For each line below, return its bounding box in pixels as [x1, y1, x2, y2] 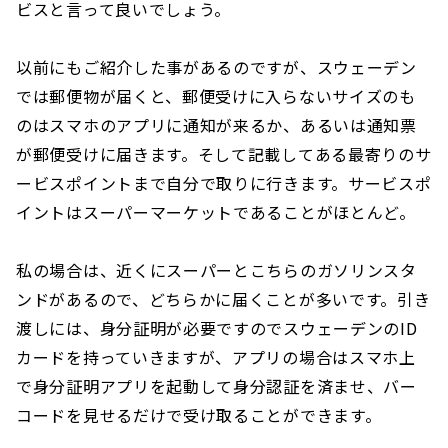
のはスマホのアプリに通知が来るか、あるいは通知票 [16, 113, 417, 138]
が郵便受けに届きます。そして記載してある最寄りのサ [16, 142, 432, 167]
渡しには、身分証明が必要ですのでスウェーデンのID [16, 316, 418, 341]
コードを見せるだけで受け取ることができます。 [16, 403, 382, 428]
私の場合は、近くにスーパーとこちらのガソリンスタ [16, 258, 417, 283]
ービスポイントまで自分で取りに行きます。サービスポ [16, 171, 432, 196]
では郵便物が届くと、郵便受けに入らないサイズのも [16, 84, 416, 109]
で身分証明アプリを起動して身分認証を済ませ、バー [16, 374, 417, 399]
